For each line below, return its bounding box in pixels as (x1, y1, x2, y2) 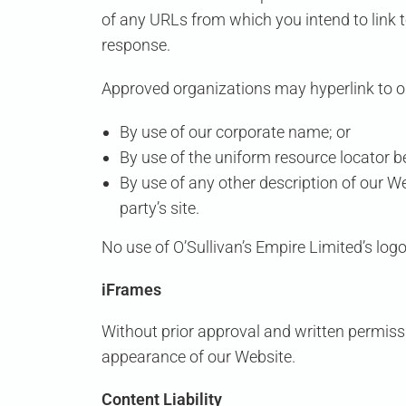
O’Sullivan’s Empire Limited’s (173, 237, 372, 257)
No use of (101, 237, 173, 257)
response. (101, 35, 170, 55)
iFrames (101, 280, 161, 300)
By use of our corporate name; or (120, 122, 351, 142)
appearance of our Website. (101, 347, 295, 367)
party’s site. (120, 198, 199, 218)
